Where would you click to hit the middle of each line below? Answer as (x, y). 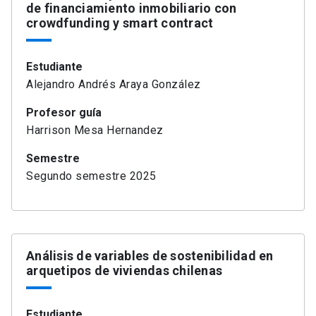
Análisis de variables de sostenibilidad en (150, 256)
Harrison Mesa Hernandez (95, 130)
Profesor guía (64, 113)
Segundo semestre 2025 (91, 176)
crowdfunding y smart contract (120, 23)
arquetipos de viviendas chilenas (124, 271)
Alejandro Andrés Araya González (114, 85)
